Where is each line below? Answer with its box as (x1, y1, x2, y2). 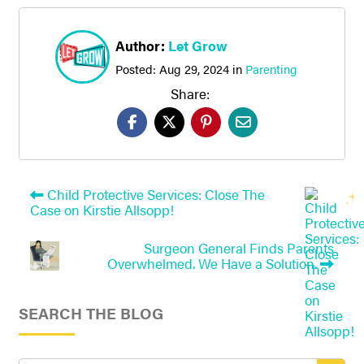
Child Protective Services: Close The (43, 184, 265, 205)
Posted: (115, 59, 159, 77)
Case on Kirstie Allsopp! (29, 200, 174, 220)
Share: (171, 84, 210, 104)
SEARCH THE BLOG (18, 301, 163, 325)
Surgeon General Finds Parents (144, 238, 335, 258)
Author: (115, 35, 168, 55)
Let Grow (167, 35, 227, 55)
